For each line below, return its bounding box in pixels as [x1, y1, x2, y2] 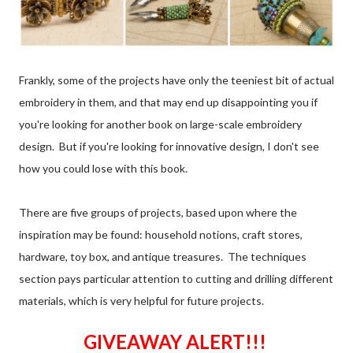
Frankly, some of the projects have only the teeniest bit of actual [19, 73, 334, 87]
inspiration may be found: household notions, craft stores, [19, 228, 303, 242]
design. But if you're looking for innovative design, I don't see [19, 139, 319, 154]
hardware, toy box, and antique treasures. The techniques [19, 250, 307, 264]
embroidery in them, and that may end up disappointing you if [19, 95, 318, 110]
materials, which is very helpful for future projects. [19, 294, 264, 308]
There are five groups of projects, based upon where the [19, 206, 297, 220]
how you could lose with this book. [19, 162, 188, 176]
